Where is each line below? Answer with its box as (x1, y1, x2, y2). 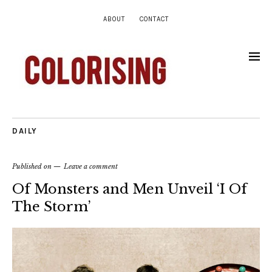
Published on (12, 162, 53, 171)
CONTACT (140, 15, 169, 23)
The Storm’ (12, 199, 91, 215)
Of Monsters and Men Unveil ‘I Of (12, 181, 247, 197)
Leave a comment (64, 162, 118, 171)
